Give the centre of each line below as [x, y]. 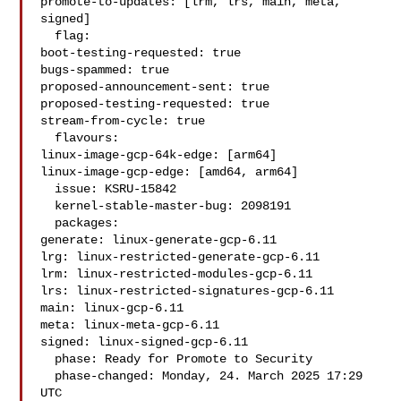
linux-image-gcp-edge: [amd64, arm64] [170, 172]
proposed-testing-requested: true [155, 104]
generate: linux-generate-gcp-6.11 [159, 240]
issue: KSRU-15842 [48, 189]
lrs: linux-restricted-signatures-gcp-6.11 [188, 291]
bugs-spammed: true [105, 70]
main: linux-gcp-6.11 [112, 308]
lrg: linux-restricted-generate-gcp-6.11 [180, 257]
